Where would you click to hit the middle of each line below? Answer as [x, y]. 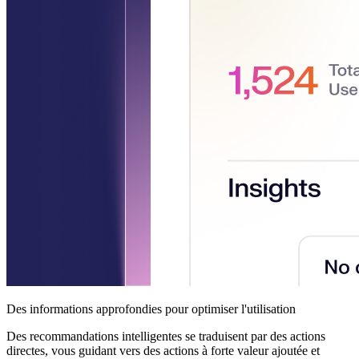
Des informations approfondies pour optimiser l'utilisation [151, 309]
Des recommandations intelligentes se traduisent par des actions [166, 336]
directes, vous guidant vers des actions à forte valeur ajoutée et [163, 350]
